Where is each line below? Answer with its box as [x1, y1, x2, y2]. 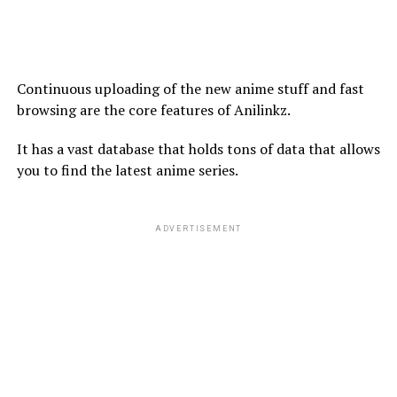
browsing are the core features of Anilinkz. [16, 99, 291, 120]
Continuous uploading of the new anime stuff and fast [16, 78, 364, 98]
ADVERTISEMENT [154, 223, 243, 233]
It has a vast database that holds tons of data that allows [16, 138, 380, 159]
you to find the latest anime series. [16, 160, 238, 180]
